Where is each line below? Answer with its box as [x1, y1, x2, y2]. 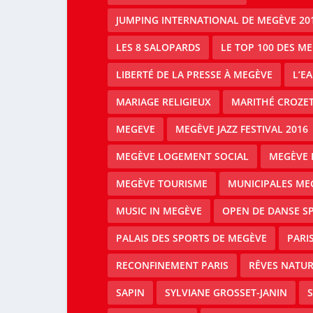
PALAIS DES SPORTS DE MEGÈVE [115, 231, 267, 245]
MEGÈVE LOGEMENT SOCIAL [115, 150, 249, 163]
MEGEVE [115, 122, 155, 136]
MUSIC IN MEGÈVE [115, 204, 202, 218]
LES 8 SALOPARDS [115, 41, 201, 54]
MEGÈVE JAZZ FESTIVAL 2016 [175, 122, 308, 136]
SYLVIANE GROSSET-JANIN [164, 286, 287, 300]
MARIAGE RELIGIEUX [115, 95, 211, 109]
